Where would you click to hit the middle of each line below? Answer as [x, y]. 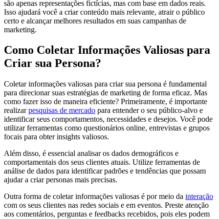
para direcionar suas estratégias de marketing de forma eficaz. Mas [106, 93]
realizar [16, 110]
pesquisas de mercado [62, 110]
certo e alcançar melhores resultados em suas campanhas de [95, 21]
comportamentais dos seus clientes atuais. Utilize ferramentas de [102, 162]
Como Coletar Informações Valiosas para [107, 50]
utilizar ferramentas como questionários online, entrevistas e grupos [107, 128]
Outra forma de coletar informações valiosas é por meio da [95, 197]
